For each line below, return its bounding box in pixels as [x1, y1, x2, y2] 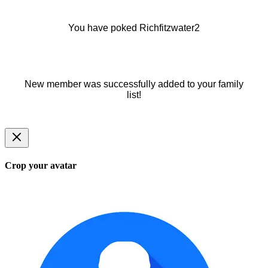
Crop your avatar [5, 160, 77, 170]
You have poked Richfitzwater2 [68, 22, 200, 33]
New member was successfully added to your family [25, 78, 243, 89]
